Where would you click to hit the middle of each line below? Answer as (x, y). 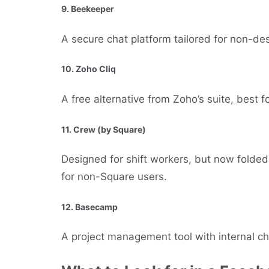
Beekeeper (92, 9)
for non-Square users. (114, 177)
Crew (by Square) (110, 129)
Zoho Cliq (96, 69)
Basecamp (96, 207)
